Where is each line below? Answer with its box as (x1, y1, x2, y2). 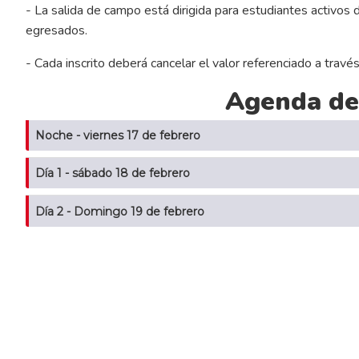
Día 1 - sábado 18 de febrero (34, 166, 190, 181)
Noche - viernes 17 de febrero (34, 127, 200, 143)
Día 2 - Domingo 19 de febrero (34, 204, 204, 219)
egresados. (25, 21, 91, 39)
